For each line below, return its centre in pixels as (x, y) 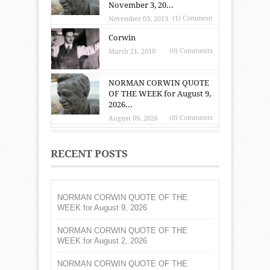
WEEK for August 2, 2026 (102, 240)
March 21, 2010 (132, 51)
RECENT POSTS (89, 153)
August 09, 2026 (133, 118)
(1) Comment (193, 18)
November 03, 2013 (138, 19)
